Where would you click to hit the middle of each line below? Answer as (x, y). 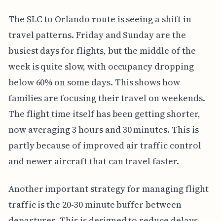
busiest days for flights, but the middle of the (102, 51)
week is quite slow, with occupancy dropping (101, 67)
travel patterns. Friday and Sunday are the (97, 35)
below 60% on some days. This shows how (94, 82)
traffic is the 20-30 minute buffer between (95, 205)
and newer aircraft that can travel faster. (93, 161)
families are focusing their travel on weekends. (107, 98)
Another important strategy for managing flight (108, 189)
